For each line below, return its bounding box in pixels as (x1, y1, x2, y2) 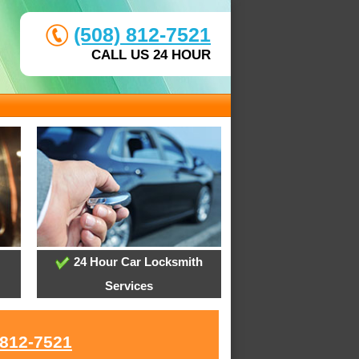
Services (104, 279, 153, 293)
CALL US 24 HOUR (91, 47, 211, 63)
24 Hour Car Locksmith (70, 255, 203, 269)
